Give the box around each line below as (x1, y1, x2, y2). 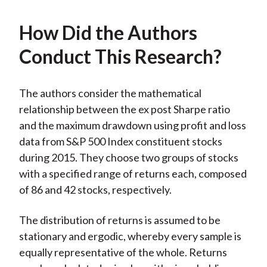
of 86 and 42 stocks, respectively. (18, 183, 172, 197)
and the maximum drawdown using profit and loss (18, 119, 246, 132)
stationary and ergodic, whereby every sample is (18, 229, 241, 243)
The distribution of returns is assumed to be (18, 213, 221, 227)
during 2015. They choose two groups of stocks (18, 151, 238, 164)
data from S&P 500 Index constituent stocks (18, 135, 222, 148)
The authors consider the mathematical (18, 86, 201, 100)
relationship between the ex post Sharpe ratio (18, 103, 230, 116)
